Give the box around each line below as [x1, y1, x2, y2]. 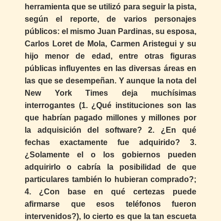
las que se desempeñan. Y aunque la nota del [25, 76, 196, 85]
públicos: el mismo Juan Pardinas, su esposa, [25, 27, 196, 36]
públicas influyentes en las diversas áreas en [25, 64, 196, 73]
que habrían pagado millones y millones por [25, 113, 196, 122]
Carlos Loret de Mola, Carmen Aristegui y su [25, 39, 196, 48]
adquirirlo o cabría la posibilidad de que [25, 163, 196, 172]
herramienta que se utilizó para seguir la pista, [25, 2, 196, 11]
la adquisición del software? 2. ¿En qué [25, 126, 196, 135]
